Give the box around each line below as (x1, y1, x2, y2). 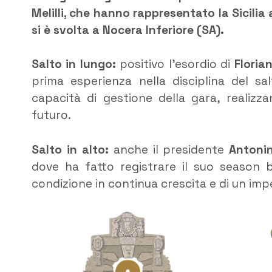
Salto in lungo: (32, 56, 120, 72)
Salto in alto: (32, 142, 114, 158)
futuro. (32, 107, 71, 123)
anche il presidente (113, 142, 229, 158)
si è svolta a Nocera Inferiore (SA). (32, 22, 224, 38)
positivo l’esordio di (120, 56, 234, 72)
